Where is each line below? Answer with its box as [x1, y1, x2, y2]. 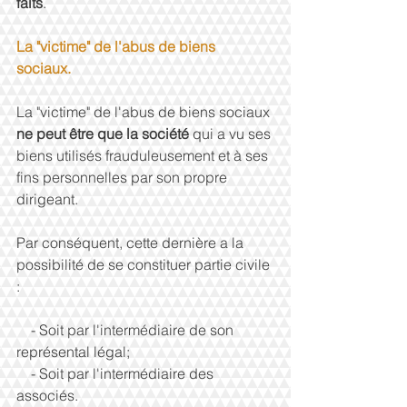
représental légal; [16, 342, 134, 361]
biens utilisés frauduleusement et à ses [16, 146, 272, 164]
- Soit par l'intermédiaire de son [16, 321, 31, 339]
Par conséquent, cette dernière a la [16, 233, 247, 252]
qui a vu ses [193, 124, 274, 143]
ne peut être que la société [16, 124, 193, 143]
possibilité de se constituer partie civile [16, 255, 273, 273]
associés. [16, 386, 82, 404]
